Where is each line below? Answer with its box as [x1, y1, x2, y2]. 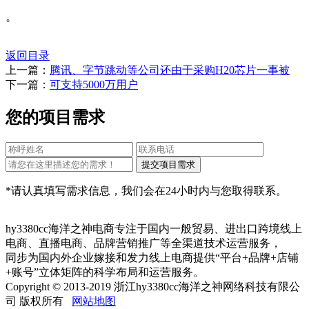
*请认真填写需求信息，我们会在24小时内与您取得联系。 [6, 184, 287, 197]
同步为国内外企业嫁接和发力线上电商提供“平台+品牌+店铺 [6, 251, 299, 263]
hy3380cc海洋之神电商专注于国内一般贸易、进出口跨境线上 [6, 222, 302, 235]
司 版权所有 [6, 295, 72, 307]
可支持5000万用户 [50, 79, 138, 91]
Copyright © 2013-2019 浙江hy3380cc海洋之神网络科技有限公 [6, 280, 300, 292]
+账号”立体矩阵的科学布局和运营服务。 [6, 266, 204, 278]
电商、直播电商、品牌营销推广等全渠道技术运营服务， [6, 237, 281, 249]
